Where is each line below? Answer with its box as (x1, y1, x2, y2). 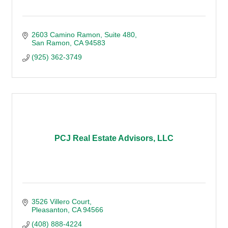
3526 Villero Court (31, 197, 90, 206)
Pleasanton (31, 206, 68, 214)
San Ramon (31, 39, 70, 47)
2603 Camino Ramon (31, 31, 100, 39)
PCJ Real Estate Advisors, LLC (54, 134, 174, 142)
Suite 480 (104, 31, 135, 39)
